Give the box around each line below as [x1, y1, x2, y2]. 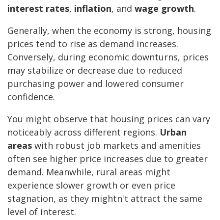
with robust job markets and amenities [32, 139, 201, 152]
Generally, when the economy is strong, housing [7, 25, 211, 37]
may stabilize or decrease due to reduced [7, 64, 182, 77]
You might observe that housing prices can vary [7, 113, 210, 125]
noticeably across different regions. [7, 126, 160, 138]
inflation [74, 2, 111, 15]
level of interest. [7, 206, 76, 218]
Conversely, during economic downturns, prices [7, 51, 209, 63]
